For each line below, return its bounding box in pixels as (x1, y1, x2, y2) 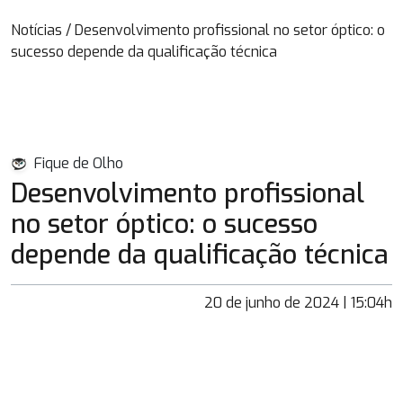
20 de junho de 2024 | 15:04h (204, 293, 392, 312)
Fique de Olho (34, 154, 123, 173)
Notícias (11, 21, 62, 40)
